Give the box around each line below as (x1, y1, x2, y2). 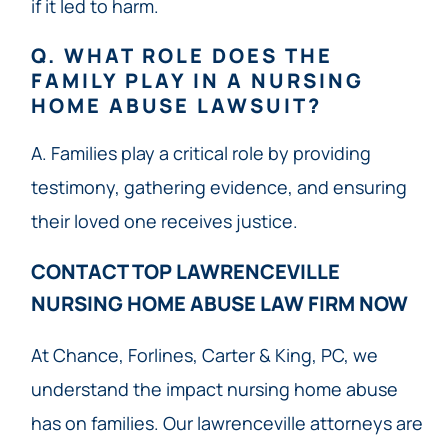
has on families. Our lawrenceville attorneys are (30, 410, 423, 435)
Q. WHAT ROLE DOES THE (30, 41, 333, 69)
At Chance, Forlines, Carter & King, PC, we (30, 342, 378, 367)
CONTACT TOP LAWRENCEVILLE (30, 257, 340, 285)
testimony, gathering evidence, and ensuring (30, 174, 407, 199)
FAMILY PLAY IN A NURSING (30, 66, 364, 94)
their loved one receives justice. (30, 208, 298, 233)
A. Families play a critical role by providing (30, 140, 371, 165)
